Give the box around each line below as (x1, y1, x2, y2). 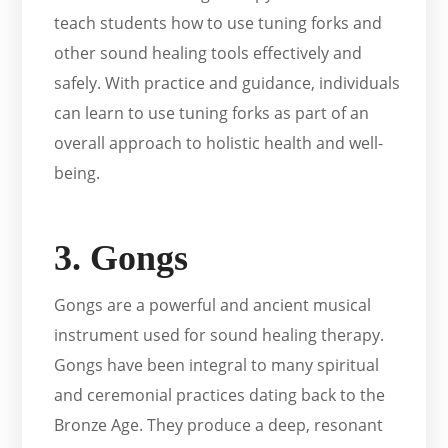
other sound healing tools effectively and (54, 41, 363, 64)
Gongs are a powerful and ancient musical (54, 293, 372, 316)
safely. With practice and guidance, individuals (54, 71, 401, 94)
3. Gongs (54, 237, 189, 278)
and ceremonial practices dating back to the (54, 383, 386, 406)
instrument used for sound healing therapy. (54, 323, 385, 346)
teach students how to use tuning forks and (54, 11, 383, 34)
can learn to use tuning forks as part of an (54, 101, 370, 124)
